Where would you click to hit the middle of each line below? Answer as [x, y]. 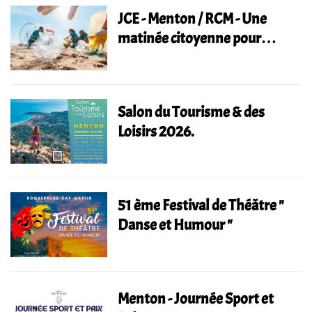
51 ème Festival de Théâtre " [201, 205]
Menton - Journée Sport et [196, 298]
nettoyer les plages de [184, 58]
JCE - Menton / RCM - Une [193, 19]
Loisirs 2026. [156, 131]
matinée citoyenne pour [190, 38]
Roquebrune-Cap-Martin [192, 77]
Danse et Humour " [175, 225]
